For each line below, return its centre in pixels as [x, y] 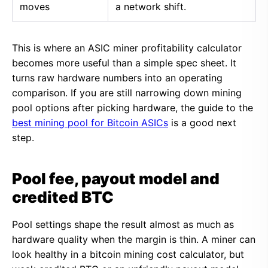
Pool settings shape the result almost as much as [123, 224]
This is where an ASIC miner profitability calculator [127, 48]
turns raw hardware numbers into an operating [117, 78]
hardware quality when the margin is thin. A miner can [134, 239]
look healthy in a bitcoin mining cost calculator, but [128, 254]
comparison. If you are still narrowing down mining [127, 93]
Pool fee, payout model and [116, 179]
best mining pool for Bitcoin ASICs [90, 123]
